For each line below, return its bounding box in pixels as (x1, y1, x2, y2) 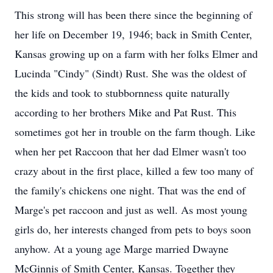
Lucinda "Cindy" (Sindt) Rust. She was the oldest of (15, 66, 246, 80)
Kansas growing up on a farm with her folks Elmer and (15, 46, 258, 61)
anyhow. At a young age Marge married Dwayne (15, 241, 229, 256)
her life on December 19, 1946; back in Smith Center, (15, 27, 252, 41)
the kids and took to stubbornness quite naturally (15, 85, 230, 100)
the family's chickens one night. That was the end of (15, 183, 246, 197)
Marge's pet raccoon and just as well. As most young (15, 202, 247, 217)
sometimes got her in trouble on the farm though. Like (15, 124, 255, 139)
